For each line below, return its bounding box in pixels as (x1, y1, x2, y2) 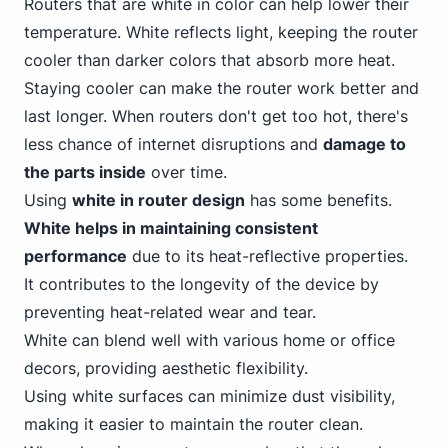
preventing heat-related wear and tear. (24, 302, 316, 322)
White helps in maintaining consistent (24, 218, 318, 238)
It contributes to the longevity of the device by (24, 274, 379, 294)
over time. (146, 162, 227, 182)
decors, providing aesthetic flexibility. (24, 358, 308, 378)
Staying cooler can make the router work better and (24, 78, 419, 98)
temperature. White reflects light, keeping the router (24, 22, 418, 42)
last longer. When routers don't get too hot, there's (24, 106, 408, 126)
